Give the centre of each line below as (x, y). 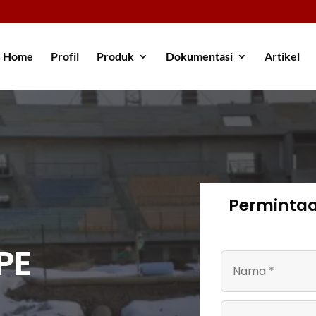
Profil (65, 56)
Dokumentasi (199, 56)
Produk (115, 56)
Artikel (282, 56)
